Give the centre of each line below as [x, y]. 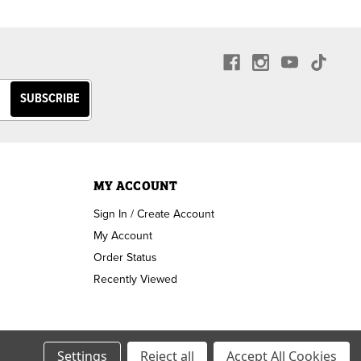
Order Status [125, 257]
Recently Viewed [135, 279]
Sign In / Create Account [154, 214]
